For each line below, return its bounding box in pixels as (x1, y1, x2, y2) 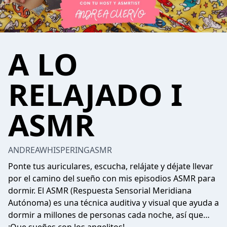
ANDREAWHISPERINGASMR (8, 144, 112, 156)
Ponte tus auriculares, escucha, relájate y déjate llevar (8, 161, 213, 172)
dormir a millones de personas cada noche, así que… (8, 209, 210, 220)
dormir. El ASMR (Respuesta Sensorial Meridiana (8, 185, 192, 196)
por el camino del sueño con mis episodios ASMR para (8, 173, 215, 184)
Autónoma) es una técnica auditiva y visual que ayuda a (8, 197, 219, 208)
